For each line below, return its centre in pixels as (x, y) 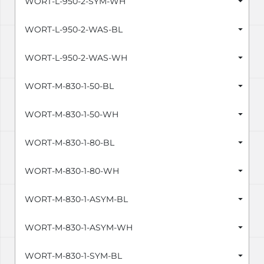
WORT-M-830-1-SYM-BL (73, 256)
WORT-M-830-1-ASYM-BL (76, 199)
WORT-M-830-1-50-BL (69, 86)
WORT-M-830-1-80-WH (72, 171)
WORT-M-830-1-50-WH (72, 115)
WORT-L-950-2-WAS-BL (74, 30)
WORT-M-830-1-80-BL (70, 143)
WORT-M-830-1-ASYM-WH (79, 228)
